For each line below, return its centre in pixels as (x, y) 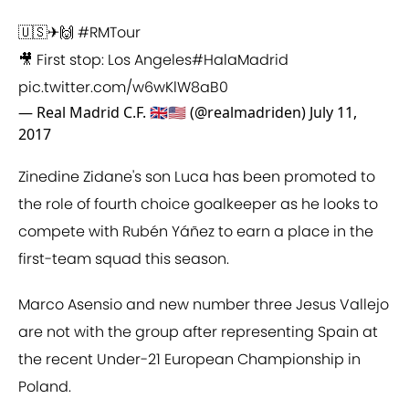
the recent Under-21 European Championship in (189, 360)
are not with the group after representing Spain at (198, 332)
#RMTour (109, 33)
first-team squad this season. (124, 259)
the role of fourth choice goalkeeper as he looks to (198, 204)
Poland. (45, 387)
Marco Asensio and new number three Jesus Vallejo (204, 305)
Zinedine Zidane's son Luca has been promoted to (197, 177)
